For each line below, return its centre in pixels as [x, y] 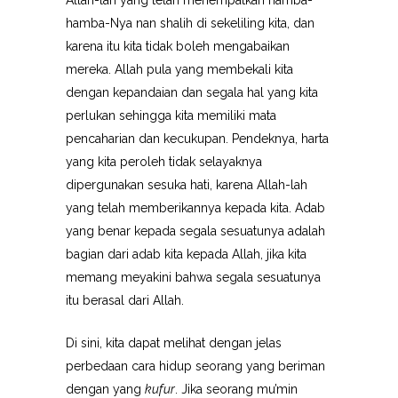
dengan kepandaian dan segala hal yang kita [192, 92]
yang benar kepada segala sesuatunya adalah [195, 231]
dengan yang [105, 389]
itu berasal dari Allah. [125, 300]
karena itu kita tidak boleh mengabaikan [178, 46]
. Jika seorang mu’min [236, 389]
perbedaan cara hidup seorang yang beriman [195, 366]
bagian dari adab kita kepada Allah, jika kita [186, 254]
